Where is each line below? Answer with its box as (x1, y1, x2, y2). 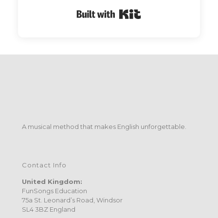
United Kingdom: (22, 178, 82, 185)
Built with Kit (141, 6, 180, 14)
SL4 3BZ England (22, 205, 75, 213)
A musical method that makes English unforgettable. (22, 123, 186, 130)
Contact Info (22, 161, 67, 169)
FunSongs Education (22, 187, 87, 195)
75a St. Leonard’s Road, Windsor (22, 196, 123, 204)
